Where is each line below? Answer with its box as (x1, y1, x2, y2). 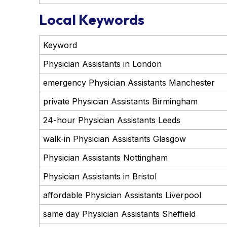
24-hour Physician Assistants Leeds (43, 115, 180, 125)
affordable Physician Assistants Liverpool (43, 190, 201, 200)
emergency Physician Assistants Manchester (43, 77, 215, 88)
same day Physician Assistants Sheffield (43, 208, 196, 219)
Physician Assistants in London (43, 58, 162, 69)
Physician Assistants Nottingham (43, 152, 168, 163)
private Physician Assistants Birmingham (43, 96, 198, 106)
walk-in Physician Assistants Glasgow (43, 133, 186, 144)
